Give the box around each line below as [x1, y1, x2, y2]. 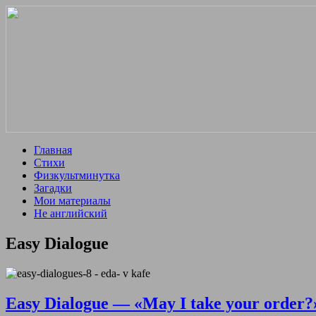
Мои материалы [34, 195, 111, 207]
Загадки [34, 182, 72, 194]
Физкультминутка [34, 169, 120, 181]
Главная [34, 144, 72, 156]
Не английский [34, 207, 107, 219]
